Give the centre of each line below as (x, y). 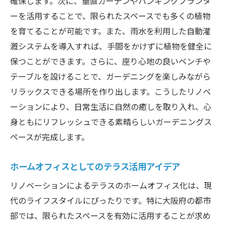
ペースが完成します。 (50, 136)
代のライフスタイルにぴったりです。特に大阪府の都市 (110, 200)
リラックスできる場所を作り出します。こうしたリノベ (110, 91)
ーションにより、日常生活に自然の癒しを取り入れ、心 (111, 106)
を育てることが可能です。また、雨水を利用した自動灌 (110, 31)
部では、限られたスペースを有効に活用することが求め (110, 215)
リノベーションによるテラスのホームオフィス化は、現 (111, 185)
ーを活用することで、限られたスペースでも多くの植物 (110, 15)
